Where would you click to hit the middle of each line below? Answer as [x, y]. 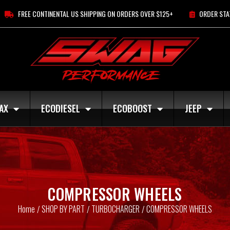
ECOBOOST [132, 108]
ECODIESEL [61, 108]
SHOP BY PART [63, 209]
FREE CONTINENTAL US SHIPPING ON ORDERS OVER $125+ [95, 14]
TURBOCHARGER [116, 209]
